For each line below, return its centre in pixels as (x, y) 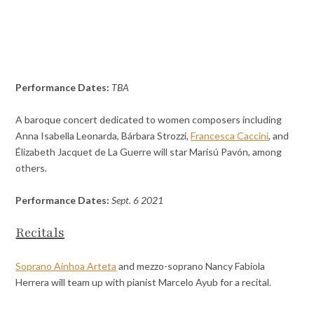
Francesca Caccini (230, 136)
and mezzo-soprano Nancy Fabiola (191, 266)
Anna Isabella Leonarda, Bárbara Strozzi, (103, 136)
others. (32, 168)
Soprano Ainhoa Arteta (66, 266)
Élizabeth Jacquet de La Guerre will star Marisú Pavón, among (149, 152)
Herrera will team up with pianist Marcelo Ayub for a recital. (144, 282)
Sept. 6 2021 (138, 200)
